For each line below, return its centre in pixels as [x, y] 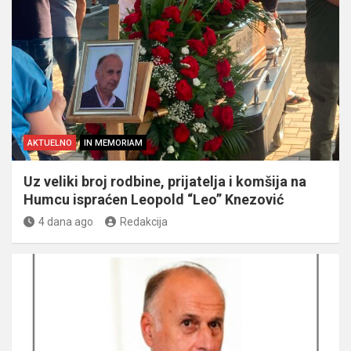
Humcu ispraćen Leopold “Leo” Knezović [154, 199]
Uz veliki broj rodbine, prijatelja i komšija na [165, 181]
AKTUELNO [50, 143]
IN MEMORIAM [113, 143]
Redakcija [144, 221]
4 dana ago [66, 221]
